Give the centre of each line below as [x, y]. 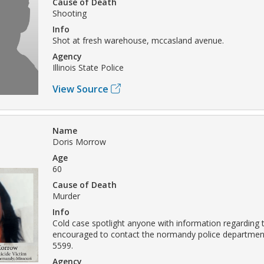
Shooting [70, 13]
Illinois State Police [88, 67]
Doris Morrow [79, 141]
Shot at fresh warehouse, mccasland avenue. [138, 40]
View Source [80, 89]
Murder [66, 196]
